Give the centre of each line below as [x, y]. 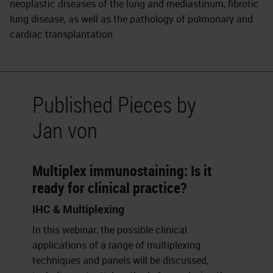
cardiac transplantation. [62, 34]
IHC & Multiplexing [79, 209]
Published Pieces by [115, 104]
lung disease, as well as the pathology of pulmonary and [131, 19]
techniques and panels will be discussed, [121, 260]
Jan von [65, 130]
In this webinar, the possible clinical [110, 230]
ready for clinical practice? [110, 188]
